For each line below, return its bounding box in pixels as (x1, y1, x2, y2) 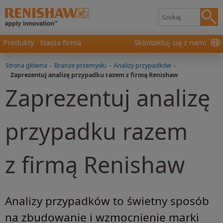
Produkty (3, 37, 34, 47)
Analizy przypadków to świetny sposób (5, 193, 209, 209)
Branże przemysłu (54, 61, 107, 70)
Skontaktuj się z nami (134, 37, 207, 47)
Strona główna (5, 61, 47, 70)
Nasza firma (40, 37, 81, 47)
